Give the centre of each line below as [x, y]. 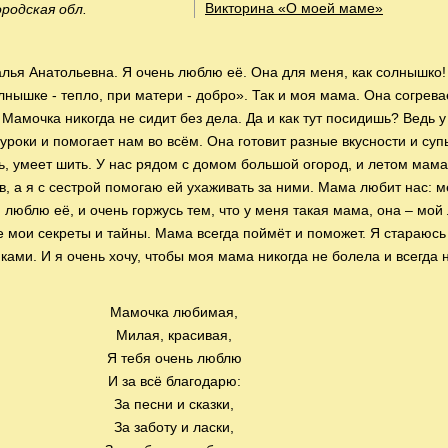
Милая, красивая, [174, 335]
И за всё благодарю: [174, 381]
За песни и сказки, [174, 404]
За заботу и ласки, [174, 427]
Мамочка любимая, [174, 312]
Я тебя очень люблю [174, 358]
